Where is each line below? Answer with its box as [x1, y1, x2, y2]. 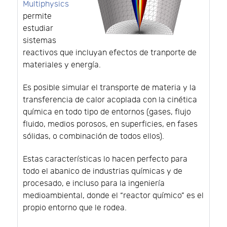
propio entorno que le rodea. [23, 203, 127, 213]
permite [23, 11, 52, 21]
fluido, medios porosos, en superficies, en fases [23, 119, 198, 129]
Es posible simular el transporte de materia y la [23, 83, 196, 93]
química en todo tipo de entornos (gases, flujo [23, 107, 191, 117]
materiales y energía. [23, 60, 101, 70]
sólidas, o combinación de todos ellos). [23, 131, 164, 141]
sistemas [23, 35, 56, 46]
